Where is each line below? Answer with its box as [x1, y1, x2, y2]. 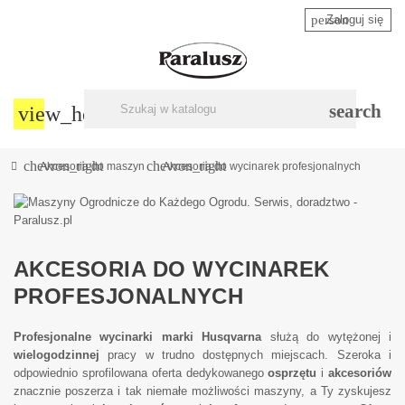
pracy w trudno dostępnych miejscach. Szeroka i [99, 348, 391, 362]
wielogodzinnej [14, 348, 99, 362]
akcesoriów [328, 366, 392, 380]
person [311, 13, 349, 27]
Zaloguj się [326, 13, 383, 26]
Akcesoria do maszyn [40, 160, 145, 173]
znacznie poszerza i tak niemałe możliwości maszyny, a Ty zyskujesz [14, 384, 391, 398]
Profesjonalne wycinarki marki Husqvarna [14, 330, 262, 344]
